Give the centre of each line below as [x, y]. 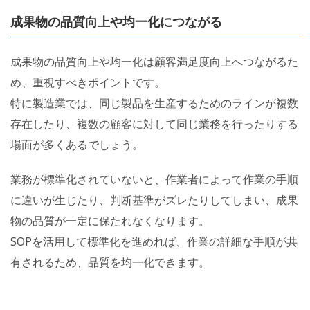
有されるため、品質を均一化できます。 [110, 263]
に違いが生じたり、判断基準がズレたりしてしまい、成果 [154, 200]
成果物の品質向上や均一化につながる [116, 22]
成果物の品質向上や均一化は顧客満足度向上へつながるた [154, 62]
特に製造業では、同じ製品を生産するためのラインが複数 [154, 103]
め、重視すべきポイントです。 [88, 83]
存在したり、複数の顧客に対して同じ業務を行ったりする [154, 124]
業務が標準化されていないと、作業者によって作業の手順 [154, 180]
